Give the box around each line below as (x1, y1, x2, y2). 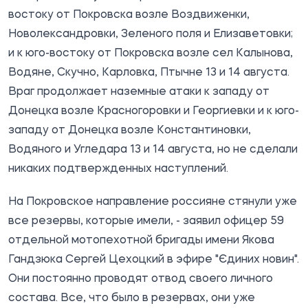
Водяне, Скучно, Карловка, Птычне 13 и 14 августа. (8, 67, 289, 78)
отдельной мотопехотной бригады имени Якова (8, 234, 274, 246)
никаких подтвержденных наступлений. (8, 163, 228, 175)
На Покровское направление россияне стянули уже (8, 196, 297, 208)
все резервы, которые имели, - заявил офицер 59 (8, 215, 284, 227)
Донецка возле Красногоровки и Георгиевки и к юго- (8, 105, 299, 117)
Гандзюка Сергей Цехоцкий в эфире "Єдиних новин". (8, 254, 299, 265)
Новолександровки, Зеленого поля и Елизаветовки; (8, 28, 293, 40)
